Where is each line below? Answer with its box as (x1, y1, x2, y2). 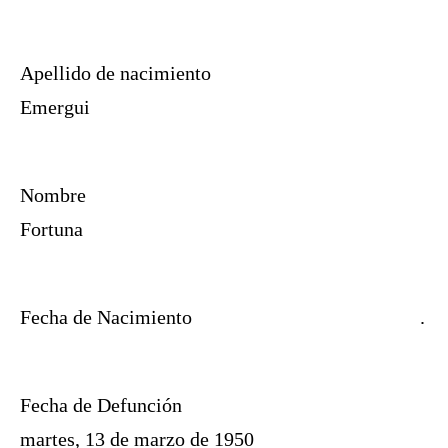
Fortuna (20, 218, 83, 241)
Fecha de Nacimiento (20, 306, 192, 329)
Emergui (20, 96, 90, 119)
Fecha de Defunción (20, 394, 182, 417)
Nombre (20, 184, 86, 207)
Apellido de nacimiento (20, 62, 211, 85)
